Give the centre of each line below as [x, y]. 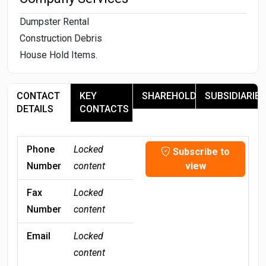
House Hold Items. [58, 55]
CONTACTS [104, 109]
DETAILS [35, 109]
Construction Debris [61, 38]
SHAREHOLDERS [178, 96]
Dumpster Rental [54, 21]
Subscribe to [200, 151]
